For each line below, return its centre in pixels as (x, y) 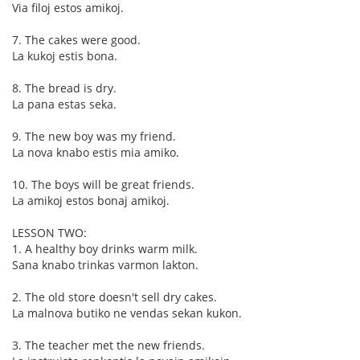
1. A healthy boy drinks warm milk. (105, 249)
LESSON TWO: (49, 233)
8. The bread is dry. (64, 88)
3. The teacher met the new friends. (108, 345)
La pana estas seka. (64, 104)
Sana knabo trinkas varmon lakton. (105, 265)
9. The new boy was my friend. (94, 136)
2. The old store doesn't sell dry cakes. (115, 297)
